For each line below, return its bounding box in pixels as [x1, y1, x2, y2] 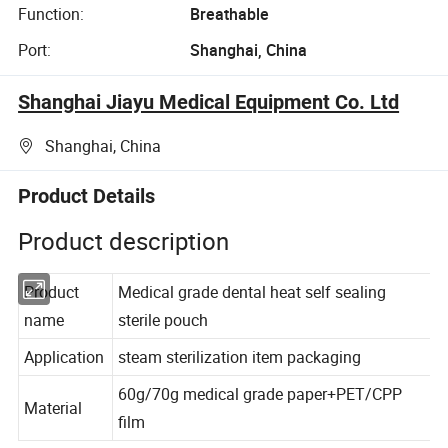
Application [24, 366, 106, 389]
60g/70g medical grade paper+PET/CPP [119, 403, 407, 426]
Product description [18, 224, 230, 257]
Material [24, 417, 84, 441]
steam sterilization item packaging [119, 366, 366, 389]
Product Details [18, 184, 156, 209]
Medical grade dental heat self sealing [119, 300, 391, 323]
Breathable [189, 3, 269, 26]
